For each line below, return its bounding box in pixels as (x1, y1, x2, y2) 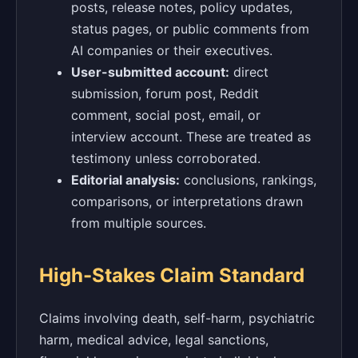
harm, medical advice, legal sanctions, (39, 331, 268, 348)
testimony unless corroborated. (71, 149, 261, 166)
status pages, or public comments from (71, 20, 309, 37)
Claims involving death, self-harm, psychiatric (39, 309, 315, 326)
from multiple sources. (71, 214, 206, 231)
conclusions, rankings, (180, 171, 316, 188)
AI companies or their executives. (71, 42, 272, 58)
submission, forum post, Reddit (71, 85, 259, 101)
